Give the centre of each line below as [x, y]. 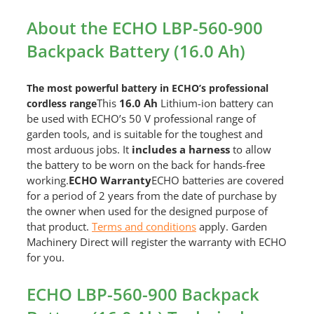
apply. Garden [231, 227]
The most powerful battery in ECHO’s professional [147, 88]
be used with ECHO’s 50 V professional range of [141, 119]
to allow [250, 150]
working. [47, 180]
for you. [45, 258]
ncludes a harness [182, 150]
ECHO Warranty [110, 180]
